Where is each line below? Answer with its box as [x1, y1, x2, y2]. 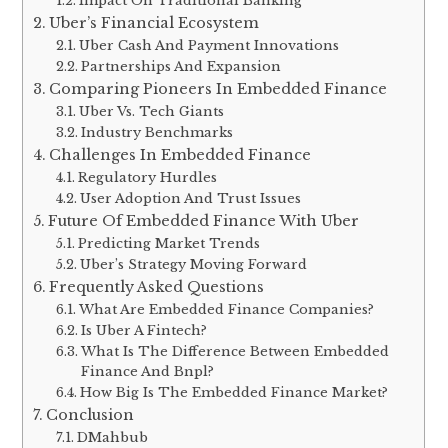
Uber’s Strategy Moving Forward [79, 255, 307, 273]
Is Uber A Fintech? [80, 321, 207, 339]
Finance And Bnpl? [80, 362, 214, 380]
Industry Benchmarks [80, 123, 233, 141]
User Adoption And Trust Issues [79, 189, 301, 207]
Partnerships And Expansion [80, 57, 281, 75]
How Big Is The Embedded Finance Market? [79, 383, 388, 401]
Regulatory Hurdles [77, 168, 217, 186]
